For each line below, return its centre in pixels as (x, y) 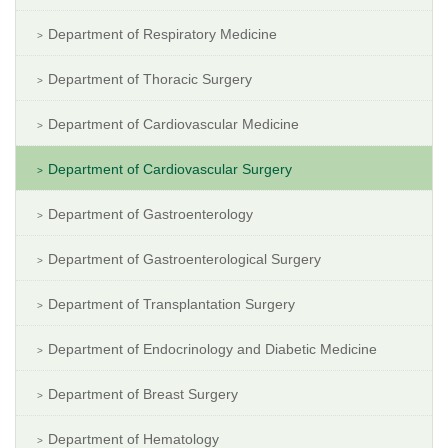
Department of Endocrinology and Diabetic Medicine (212, 348)
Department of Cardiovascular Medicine (173, 123)
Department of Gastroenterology (150, 213)
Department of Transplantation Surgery (171, 303)
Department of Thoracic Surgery (150, 78)
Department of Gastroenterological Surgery (184, 258)
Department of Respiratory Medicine (162, 33)
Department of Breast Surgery (143, 393)
